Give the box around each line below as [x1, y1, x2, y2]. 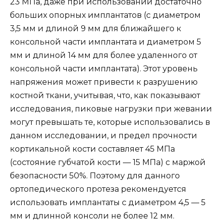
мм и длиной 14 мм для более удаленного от [10, 51, 197, 60]
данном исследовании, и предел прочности [10, 131, 197, 141]
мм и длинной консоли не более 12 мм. [10, 211, 174, 221]
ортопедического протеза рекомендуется [10, 184, 186, 194]
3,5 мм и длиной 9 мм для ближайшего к [10, 24, 181, 34]
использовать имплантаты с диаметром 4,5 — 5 [10, 198, 206, 208]
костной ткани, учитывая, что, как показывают [10, 91, 200, 101]
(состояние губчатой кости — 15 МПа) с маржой [10, 158, 206, 167]
